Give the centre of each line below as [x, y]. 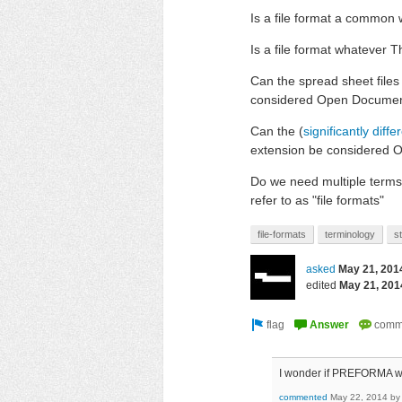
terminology [350, 234]
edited [321, 285]
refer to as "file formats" [317, 200]
